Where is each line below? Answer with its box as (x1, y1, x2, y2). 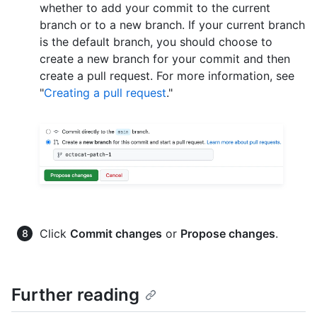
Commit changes (70, 226, 162, 241)
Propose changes (180, 226, 275, 241)
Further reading (11, 284, 139, 306)
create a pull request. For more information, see (40, 69, 294, 83)
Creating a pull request (44, 86, 166, 100)
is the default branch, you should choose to (40, 35, 272, 50)
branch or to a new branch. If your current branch (40, 18, 305, 33)
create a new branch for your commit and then (40, 52, 290, 67)
